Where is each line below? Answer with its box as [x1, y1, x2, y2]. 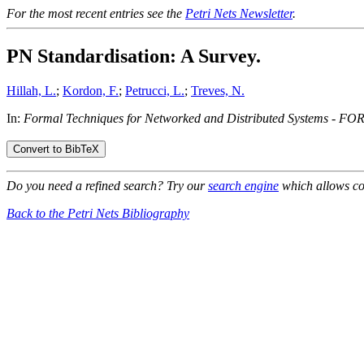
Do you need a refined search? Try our [6, 179, 208, 193]
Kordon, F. [63, 83, 119, 97]
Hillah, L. [6, 83, 56, 97]
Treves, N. [191, 83, 245, 97]
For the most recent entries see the [6, 6, 185, 20]
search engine [208, 179, 279, 193]
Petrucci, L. [125, 83, 184, 97]
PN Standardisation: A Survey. [6, 45, 261, 67]
